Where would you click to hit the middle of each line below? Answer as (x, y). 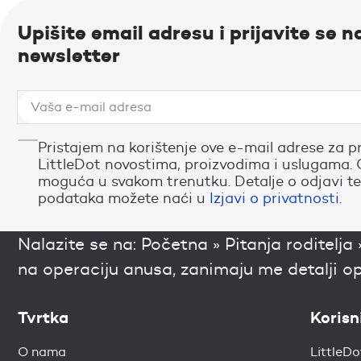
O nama (42, 351)
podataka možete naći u (124, 198)
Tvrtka (43, 317)
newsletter (69, 55)
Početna (174, 243)
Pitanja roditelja (289, 243)
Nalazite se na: (79, 243)
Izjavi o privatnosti (274, 198)
